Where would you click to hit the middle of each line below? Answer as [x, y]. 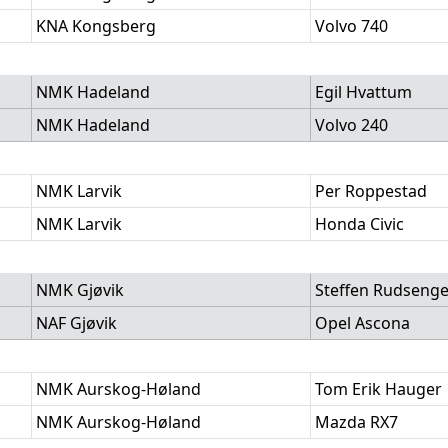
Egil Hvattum [363, 92]
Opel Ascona [362, 323]
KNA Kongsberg [96, 26]
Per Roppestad [371, 191]
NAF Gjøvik [76, 323]
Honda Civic [359, 224]
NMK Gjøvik [80, 290]
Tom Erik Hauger [378, 389]
